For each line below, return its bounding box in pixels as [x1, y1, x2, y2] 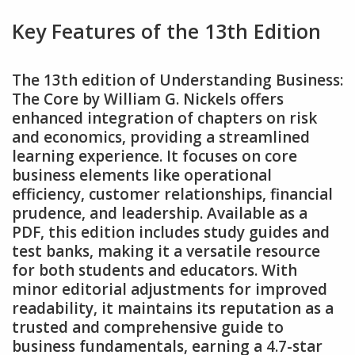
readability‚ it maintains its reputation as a [12, 298, 334, 319]
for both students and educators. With [12, 260, 297, 281]
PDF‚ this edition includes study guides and [12, 222, 330, 243]
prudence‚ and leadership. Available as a [12, 203, 307, 224]
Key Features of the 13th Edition [12, 17, 321, 45]
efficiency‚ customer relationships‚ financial [12, 184, 333, 205]
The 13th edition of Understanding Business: [12, 70, 343, 91]
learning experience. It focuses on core [12, 146, 297, 167]
